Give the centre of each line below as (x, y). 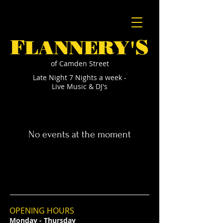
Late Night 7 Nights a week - (80, 77)
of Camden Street (80, 63)
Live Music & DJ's (80, 86)
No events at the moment (80, 134)
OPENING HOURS (42, 211)
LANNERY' (80, 48)
